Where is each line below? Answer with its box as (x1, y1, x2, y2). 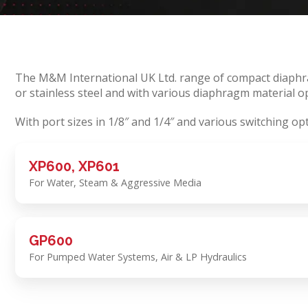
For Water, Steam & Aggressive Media (29, 176, 201, 190)
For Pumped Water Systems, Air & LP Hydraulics (29, 250, 247, 264)
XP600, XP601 (29, 158, 120, 175)
